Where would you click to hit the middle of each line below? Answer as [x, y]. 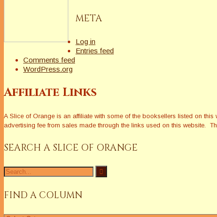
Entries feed [95, 50]
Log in [85, 41]
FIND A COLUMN [43, 195]
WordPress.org [48, 69]
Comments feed [49, 60]
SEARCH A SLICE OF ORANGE [71, 147]
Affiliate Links [50, 92]
